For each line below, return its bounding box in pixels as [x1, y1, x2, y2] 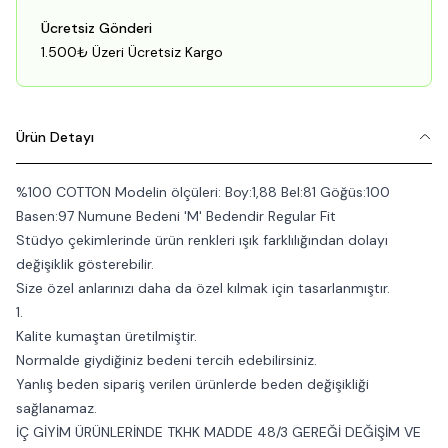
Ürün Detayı [16, 128, 94, 146]
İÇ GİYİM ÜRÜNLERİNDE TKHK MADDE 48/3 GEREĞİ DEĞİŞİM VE [16, 423, 421, 441]
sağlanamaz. [16, 399, 97, 417]
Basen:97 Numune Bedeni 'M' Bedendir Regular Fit [16, 207, 336, 225]
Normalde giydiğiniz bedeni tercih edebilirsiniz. [16, 351, 317, 369]
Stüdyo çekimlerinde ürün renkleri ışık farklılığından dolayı [16, 231, 388, 249]
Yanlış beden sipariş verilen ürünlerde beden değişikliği [16, 375, 369, 393]
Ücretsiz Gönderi [41, 19, 152, 37]
